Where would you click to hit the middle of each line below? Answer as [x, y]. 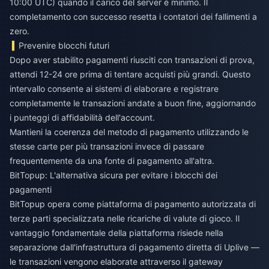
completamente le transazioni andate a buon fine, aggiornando [133, 103]
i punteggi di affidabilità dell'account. [82, 118]
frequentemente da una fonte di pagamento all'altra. [112, 161]
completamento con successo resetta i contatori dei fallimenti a [133, 17]
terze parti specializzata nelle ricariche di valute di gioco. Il [125, 219]
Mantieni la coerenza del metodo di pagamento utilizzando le [129, 132]
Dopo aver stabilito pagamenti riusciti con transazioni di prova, [132, 60]
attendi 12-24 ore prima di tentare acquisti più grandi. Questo [130, 74]
